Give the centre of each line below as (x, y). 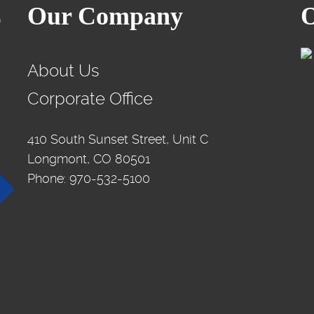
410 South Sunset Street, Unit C (118, 139)
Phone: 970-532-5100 (89, 178)
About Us (63, 71)
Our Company (105, 16)
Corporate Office (90, 99)
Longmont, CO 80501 (89, 159)
